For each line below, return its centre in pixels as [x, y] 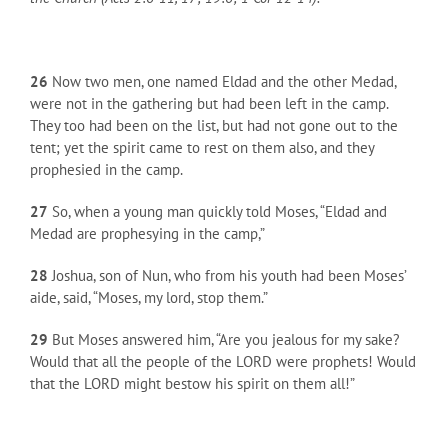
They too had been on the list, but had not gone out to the [214, 125]
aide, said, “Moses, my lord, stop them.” [149, 297]
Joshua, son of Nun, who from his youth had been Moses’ [227, 275]
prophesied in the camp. [106, 169]
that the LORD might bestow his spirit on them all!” [192, 383]
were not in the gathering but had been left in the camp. [209, 103]
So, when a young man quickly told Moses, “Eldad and [217, 211]
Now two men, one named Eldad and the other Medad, [222, 81]
